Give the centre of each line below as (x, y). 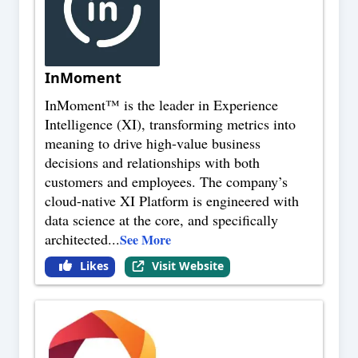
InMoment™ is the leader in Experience (161, 105)
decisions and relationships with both (152, 163)
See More (145, 240)
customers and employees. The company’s (166, 182)
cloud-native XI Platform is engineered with (172, 201)
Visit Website (187, 266)
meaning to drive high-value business (153, 143)
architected (76, 239)
